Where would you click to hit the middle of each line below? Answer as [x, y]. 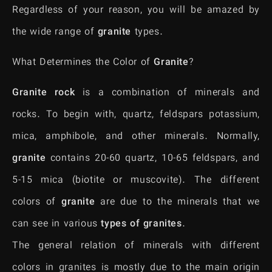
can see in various [57, 225]
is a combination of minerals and [167, 93]
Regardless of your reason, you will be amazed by [136, 10]
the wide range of [55, 32]
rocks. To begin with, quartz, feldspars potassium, [136, 115]
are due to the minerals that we [178, 203]
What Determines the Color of [83, 63]
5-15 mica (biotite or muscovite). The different [136, 181]
